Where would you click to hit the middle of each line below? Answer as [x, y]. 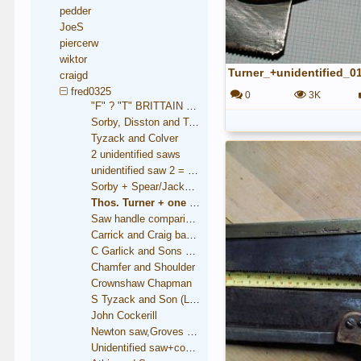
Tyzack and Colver [135, 138]
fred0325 [91, 91]
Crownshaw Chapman [142, 283]
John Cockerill [124, 315]
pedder [76, 11]
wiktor [74, 59]
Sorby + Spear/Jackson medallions [190, 187]
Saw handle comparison [191, 219]
